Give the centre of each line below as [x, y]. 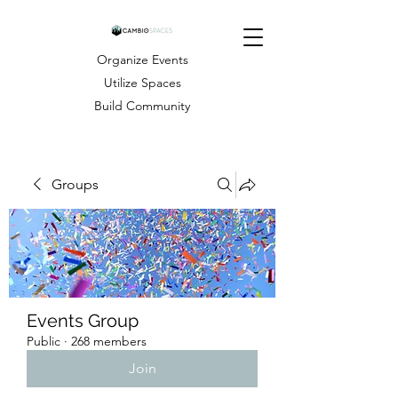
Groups [75, 184]
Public [44, 341]
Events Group [83, 321]
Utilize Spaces [142, 83]
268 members [109, 341]
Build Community [142, 106]
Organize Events [142, 60]
